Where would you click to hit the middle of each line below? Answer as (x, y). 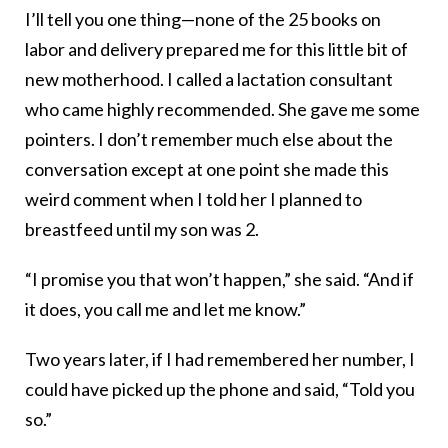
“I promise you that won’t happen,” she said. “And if (219, 279)
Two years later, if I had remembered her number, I (220, 359)
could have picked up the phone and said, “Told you (220, 389)
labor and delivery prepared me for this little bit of (216, 49)
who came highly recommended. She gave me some (222, 109)
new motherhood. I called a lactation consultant (209, 79)
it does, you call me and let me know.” (165, 309)
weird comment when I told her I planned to (193, 199)
